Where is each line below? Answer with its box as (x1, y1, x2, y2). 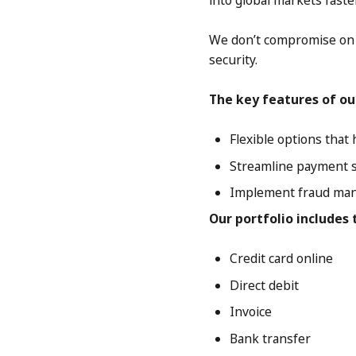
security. (208, 51, 257, 69)
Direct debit (229, 276, 299, 294)
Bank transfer (229, 329, 311, 347)
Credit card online (229, 250, 333, 268)
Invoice (229, 303, 272, 321)
